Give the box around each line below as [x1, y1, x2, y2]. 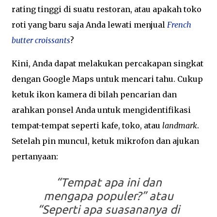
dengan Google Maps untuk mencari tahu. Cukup [12, 74, 203, 84]
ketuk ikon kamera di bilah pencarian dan [12, 90, 177, 100]
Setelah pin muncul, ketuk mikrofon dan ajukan [12, 136, 199, 146]
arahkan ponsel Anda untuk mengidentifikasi [12, 105, 191, 115]
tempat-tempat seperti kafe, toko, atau [12, 121, 162, 131]
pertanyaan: [12, 152, 58, 162]
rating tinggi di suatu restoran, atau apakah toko [12, 4, 201, 15]
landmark [162, 121, 197, 131]
